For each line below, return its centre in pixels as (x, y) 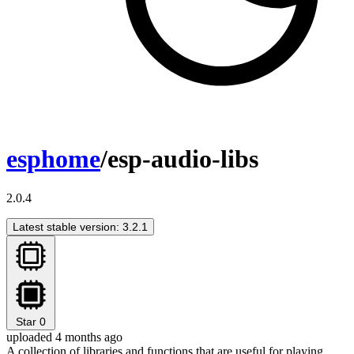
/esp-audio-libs (179, 159)
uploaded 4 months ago (64, 337)
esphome (53, 159)
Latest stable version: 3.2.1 (80, 226)
